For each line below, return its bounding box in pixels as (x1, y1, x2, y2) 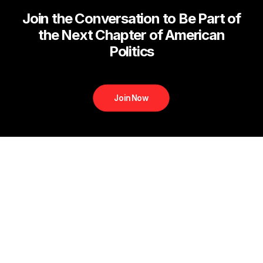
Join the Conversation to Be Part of (22, 10, 241, 27)
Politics (109, 43, 154, 60)
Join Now (114, 93, 149, 103)
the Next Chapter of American (38, 26, 225, 43)
